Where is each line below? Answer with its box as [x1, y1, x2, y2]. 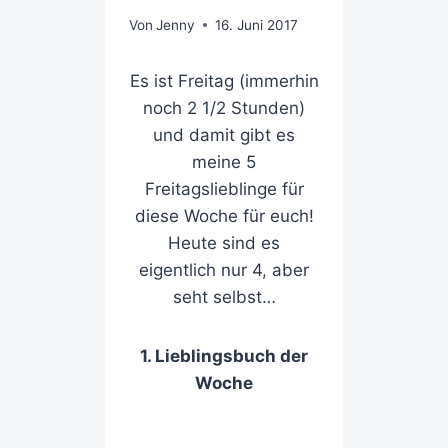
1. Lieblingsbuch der [140, 345, 308, 366]
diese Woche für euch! [134, 205, 314, 226]
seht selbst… [172, 286, 276, 307]
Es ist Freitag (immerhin [129, 70, 319, 91]
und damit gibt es [153, 124, 295, 145]
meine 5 [192, 151, 256, 172]
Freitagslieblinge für [144, 178, 304, 199]
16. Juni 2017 [214, 16, 298, 33]
